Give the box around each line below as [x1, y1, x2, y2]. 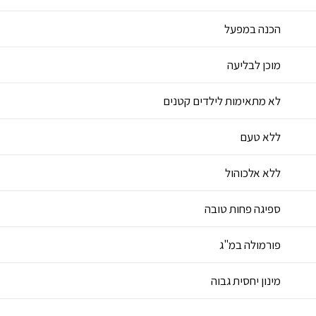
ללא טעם [240, 129, 281, 145]
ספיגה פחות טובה [205, 201, 281, 217]
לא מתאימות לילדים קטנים [163, 93, 281, 109]
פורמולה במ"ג [219, 237, 281, 253]
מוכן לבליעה [227, 57, 281, 73]
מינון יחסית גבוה [211, 273, 281, 289]
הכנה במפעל [224, 21, 281, 37]
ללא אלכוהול [225, 165, 281, 181]
